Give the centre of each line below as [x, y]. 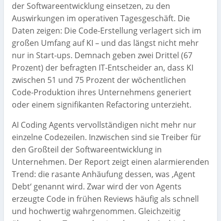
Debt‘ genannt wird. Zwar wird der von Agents [97, 186]
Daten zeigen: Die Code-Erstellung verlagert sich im [107, 30]
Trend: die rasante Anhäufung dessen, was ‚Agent [104, 174]
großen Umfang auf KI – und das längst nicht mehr [105, 43]
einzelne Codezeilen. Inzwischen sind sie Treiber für [107, 137]
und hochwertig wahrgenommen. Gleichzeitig [96, 211]
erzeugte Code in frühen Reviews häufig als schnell [105, 199]
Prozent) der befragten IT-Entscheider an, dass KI [103, 67]
